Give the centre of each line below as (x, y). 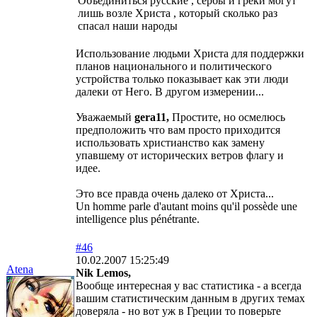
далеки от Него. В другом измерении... (170, 91)
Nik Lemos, (103, 272)
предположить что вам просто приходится (178, 129)
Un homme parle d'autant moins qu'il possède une (186, 206)
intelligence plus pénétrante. (138, 219)
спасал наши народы (128, 25)
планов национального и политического (174, 66)
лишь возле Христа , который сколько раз (178, 13)
